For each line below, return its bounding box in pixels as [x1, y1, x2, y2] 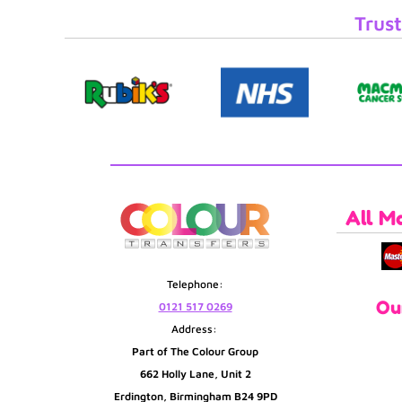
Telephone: [167, 277, 223, 292]
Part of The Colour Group [132, 345, 258, 359]
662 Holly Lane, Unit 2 [139, 367, 251, 381]
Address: [170, 322, 220, 336]
